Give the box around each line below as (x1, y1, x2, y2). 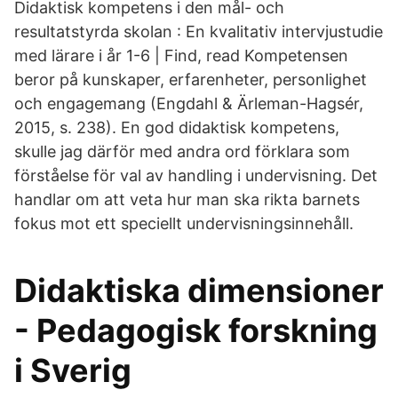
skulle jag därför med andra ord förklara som (14, 142, 350, 161)
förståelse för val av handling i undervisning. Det (14, 166, 378, 185)
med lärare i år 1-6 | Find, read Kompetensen (14, 46, 348, 65)
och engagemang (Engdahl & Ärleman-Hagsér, (14, 94, 363, 113)
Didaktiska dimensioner (14, 271, 384, 310)
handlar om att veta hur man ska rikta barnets (14, 190, 360, 209)
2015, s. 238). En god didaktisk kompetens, (14, 118, 339, 137)
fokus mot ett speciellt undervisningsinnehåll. (14, 214, 354, 233)
